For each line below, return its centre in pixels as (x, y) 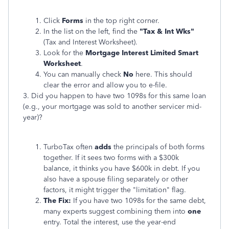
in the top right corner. (121, 21)
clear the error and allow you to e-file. (105, 85)
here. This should (163, 74)
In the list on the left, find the (91, 31)
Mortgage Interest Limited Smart (142, 53)
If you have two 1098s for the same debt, (139, 201)
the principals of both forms (158, 147)
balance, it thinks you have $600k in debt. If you (122, 168)
